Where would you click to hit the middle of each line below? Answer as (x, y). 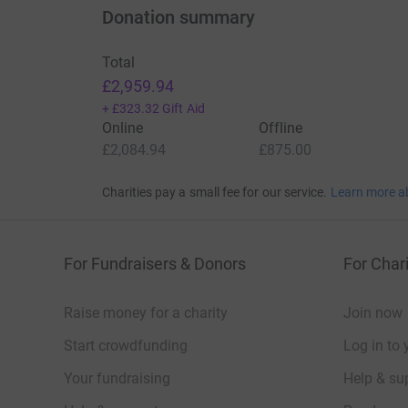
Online (122, 127)
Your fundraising (117, 378)
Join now (373, 312)
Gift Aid (184, 108)
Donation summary (178, 17)
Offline (280, 127)
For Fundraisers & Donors (155, 263)
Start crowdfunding (126, 345)
